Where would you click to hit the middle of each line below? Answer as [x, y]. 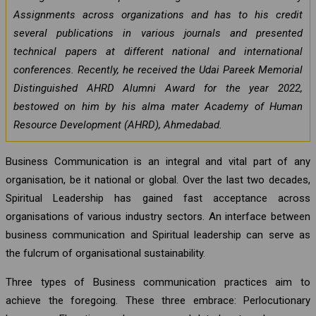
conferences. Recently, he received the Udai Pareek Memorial [158, 69]
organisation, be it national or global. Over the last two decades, [158, 180]
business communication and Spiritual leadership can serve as [158, 235]
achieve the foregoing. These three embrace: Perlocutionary [158, 300]
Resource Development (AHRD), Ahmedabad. [118, 124]
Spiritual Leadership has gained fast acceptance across [158, 198]
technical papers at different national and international [158, 51]
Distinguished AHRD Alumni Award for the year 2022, [158, 88]
